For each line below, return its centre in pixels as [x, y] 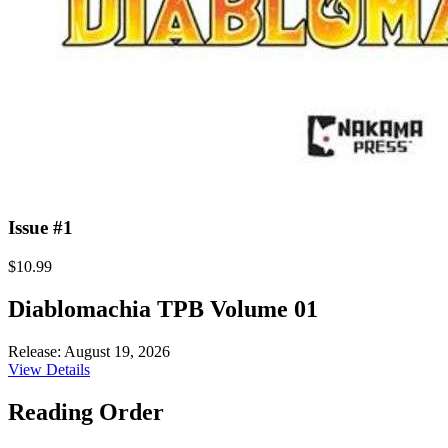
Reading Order [86, 411]
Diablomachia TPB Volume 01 [163, 308]
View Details [49, 369]
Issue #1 [40, 228]
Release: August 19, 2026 [89, 351]
